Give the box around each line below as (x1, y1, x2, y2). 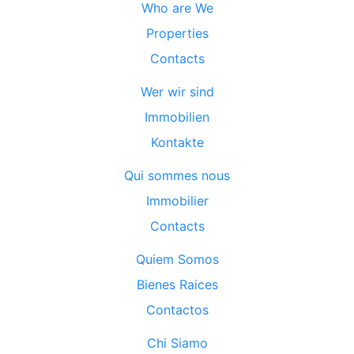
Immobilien (145, 109, 209, 126)
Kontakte (150, 134, 204, 151)
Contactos (145, 302, 209, 318)
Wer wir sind (140, 84, 214, 100)
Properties (145, 25, 209, 42)
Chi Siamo (146, 335, 208, 352)
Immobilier (145, 193, 209, 209)
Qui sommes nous (124, 168, 230, 184)
